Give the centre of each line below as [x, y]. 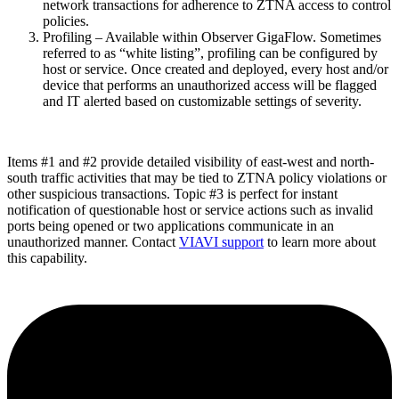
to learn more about [320, 241]
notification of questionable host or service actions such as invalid [190, 209]
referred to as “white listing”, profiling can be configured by [210, 53]
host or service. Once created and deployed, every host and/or [216, 69]
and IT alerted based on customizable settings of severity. [204, 101]
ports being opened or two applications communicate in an [171, 225]
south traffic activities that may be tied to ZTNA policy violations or [197, 177]
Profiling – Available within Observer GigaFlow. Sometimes [212, 37]
